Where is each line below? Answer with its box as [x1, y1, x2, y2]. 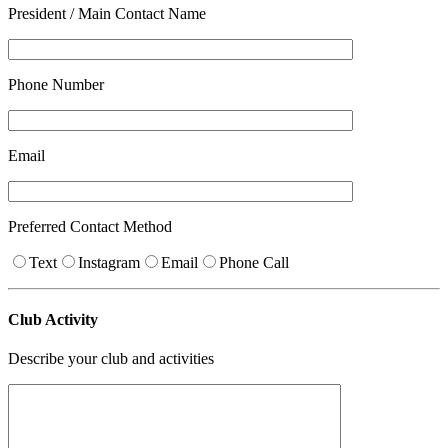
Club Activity [8, 311, 98, 329]
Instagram [78, 253, 140, 271]
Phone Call [219, 253, 289, 271]
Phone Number [8, 75, 104, 93]
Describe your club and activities [8, 350, 214, 368]
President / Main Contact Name [8, 4, 206, 22]
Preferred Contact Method [8, 217, 172, 235]
